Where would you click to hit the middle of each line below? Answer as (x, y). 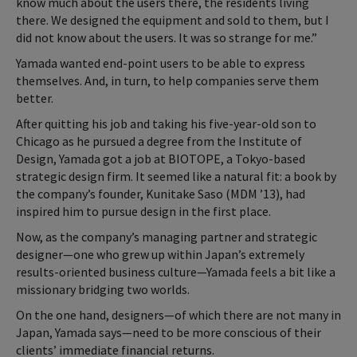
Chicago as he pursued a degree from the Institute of (159, 141)
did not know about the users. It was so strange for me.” (167, 37)
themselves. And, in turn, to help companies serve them (167, 80)
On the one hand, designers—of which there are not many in (178, 314)
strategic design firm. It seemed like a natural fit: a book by (176, 176)
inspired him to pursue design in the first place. (143, 211)
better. (35, 98)
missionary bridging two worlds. (103, 289)
